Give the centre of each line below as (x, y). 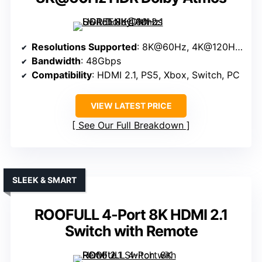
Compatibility (62, 75)
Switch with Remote (131, 231)
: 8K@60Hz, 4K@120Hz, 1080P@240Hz (186, 47)
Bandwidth (56, 61)
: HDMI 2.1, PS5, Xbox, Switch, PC (166, 75)
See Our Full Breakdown (131, 125)
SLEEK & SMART (44, 180)
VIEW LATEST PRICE (131, 106)
